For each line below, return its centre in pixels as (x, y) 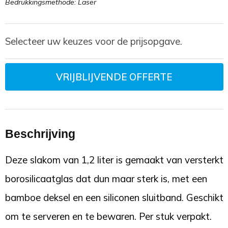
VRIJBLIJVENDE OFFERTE (114, 77)
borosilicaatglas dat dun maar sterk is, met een (106, 179)
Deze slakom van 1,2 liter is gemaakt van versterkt (114, 160)
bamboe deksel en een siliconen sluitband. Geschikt (114, 198)
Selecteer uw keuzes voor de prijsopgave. (93, 41)
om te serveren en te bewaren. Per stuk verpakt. (108, 217)
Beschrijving (40, 134)
